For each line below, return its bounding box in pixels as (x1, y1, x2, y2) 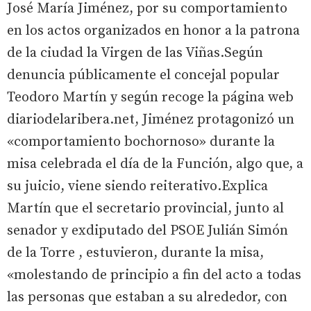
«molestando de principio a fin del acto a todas (7, 267, 301, 284)
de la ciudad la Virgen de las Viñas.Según (7, 44, 263, 62)
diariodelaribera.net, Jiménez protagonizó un (7, 111, 294, 128)
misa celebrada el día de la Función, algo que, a (7, 155, 303, 173)
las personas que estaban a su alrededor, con (7, 289, 287, 306)
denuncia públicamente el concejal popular (7, 67, 280, 84)
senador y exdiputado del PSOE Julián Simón (7, 222, 288, 239)
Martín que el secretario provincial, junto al (7, 200, 284, 217)
